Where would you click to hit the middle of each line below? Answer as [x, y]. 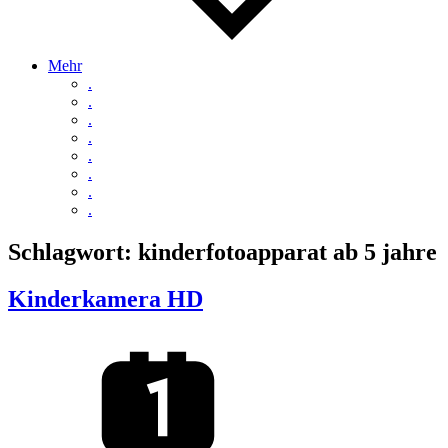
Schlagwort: [73, 251]
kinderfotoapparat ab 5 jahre [287, 251]
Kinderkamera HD [105, 298]
